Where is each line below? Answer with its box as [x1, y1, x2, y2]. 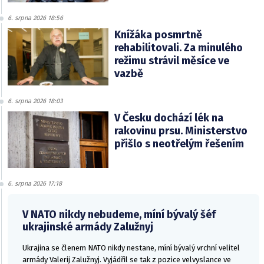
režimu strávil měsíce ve [114, 54, 229, 68]
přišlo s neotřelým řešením [114, 137, 244, 150]
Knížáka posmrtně [114, 28, 202, 42]
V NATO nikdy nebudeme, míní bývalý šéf [22, 207, 216, 221]
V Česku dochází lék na [114, 111, 223, 124]
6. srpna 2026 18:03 [8, 97, 62, 105]
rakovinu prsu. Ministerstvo [114, 124, 247, 137]
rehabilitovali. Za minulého [114, 41, 243, 55]
